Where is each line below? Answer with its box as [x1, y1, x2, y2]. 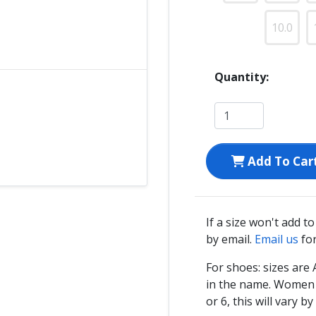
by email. [206, 231, 255, 247]
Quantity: [214, 68, 269, 85]
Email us [255, 231, 298, 247]
